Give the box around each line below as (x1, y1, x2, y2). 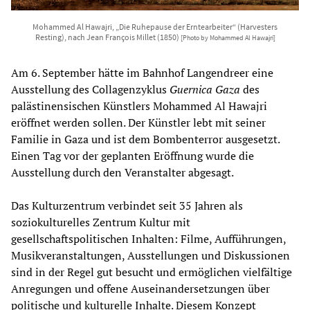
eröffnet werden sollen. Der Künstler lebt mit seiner (11, 115, 266, 131)
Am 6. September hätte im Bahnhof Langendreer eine (11, 65, 273, 81)
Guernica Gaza (170, 82, 240, 98)
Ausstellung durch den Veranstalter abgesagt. (11, 165, 234, 181)
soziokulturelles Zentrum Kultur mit (11, 215, 190, 230)
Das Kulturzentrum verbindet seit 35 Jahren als (11, 198, 243, 214)
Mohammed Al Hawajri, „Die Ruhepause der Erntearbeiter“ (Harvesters (33, 21, 277, 33)
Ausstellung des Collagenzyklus (11, 82, 170, 98)
